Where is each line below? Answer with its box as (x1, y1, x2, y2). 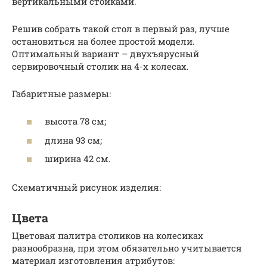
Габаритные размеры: (12, 87, 111, 100)
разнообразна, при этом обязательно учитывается (12, 242, 242, 254)
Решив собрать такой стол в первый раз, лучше (12, 22, 229, 35)
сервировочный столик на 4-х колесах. (12, 60, 189, 72)
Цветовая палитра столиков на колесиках (12, 229, 203, 242)
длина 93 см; (45, 133, 102, 146)
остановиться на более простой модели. (12, 35, 195, 47)
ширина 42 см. (45, 153, 111, 165)
